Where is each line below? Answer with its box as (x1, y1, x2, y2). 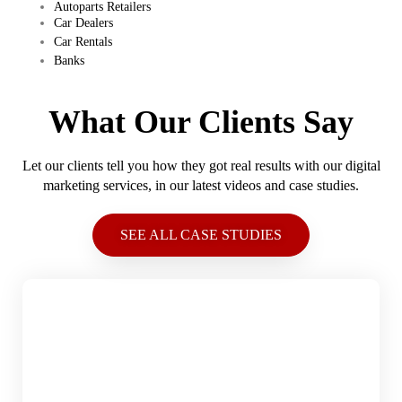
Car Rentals (54, 34, 112, 48)
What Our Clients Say (48, 103, 354, 140)
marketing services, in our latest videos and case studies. (43, 177, 359, 193)
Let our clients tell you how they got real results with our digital (22, 157, 380, 173)
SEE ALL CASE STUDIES (120, 226, 282, 242)
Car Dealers (54, 15, 113, 30)
